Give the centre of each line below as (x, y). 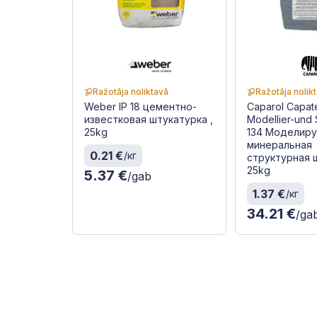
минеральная (280, 144)
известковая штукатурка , (149, 119)
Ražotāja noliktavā (131, 91)
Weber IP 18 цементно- (140, 106)
